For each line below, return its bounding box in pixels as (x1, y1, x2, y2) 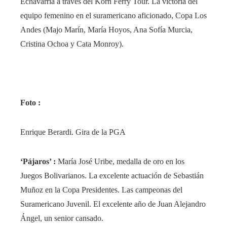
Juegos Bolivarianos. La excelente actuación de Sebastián (20, 171, 204, 180)
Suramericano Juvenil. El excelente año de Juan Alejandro (20, 200, 206, 209)
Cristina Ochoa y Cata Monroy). (20, 40, 124, 49)
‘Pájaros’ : (20, 157, 58, 166)
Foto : (20, 98, 41, 107)
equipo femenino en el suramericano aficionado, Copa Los (20, 11, 207, 20)
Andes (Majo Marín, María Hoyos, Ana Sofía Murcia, (20, 25, 193, 34)
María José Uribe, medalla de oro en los (58, 157, 184, 166)
